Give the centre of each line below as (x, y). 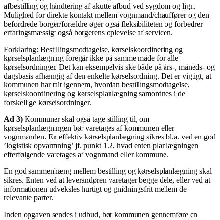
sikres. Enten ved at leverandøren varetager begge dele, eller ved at (107, 180)
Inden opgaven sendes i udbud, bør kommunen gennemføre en (101, 214)
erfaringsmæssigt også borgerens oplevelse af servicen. (88, 32)
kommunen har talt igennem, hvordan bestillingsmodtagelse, (97, 84)
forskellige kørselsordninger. (48, 102)
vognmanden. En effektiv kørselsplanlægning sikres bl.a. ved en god (110, 137)
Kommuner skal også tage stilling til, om (86, 119)
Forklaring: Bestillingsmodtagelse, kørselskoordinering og (93, 49)
